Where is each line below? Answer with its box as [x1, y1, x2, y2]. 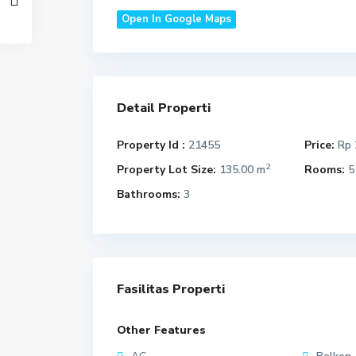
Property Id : [117, 137, 185, 153]
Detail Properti [117, 99, 211, 117]
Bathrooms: [117, 187, 180, 202]
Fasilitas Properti [117, 281, 225, 298]
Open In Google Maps [122, 12, 231, 26]
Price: [304, 137, 335, 153]
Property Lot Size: [117, 162, 216, 177]
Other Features [117, 323, 206, 338]
